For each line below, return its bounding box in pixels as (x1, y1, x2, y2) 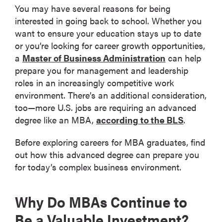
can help (166, 51, 201, 64)
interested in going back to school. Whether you (15, 14, 202, 27)
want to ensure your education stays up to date (15, 26, 201, 39)
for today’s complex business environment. (15, 160, 181, 173)
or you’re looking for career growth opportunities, (15, 39, 205, 52)
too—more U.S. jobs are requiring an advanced (15, 101, 196, 113)
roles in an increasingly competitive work (15, 76, 174, 89)
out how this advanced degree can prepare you (15, 148, 199, 161)
